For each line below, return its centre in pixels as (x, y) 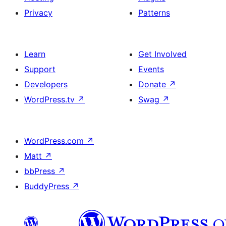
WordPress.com (55, 141)
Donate (153, 84)
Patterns (154, 13)
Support (40, 69)
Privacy (38, 13)
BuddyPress (48, 186)
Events (151, 69)
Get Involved (162, 54)
